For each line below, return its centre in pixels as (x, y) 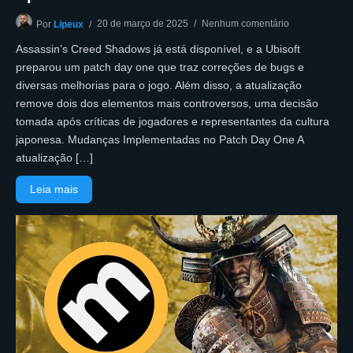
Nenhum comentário (245, 23)
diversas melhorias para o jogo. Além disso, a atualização (159, 85)
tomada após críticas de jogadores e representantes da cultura (173, 121)
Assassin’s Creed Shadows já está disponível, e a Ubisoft (158, 48)
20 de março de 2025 (143, 23)
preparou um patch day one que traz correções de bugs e (160, 67)
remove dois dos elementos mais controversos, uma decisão (167, 103)
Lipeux (69, 24)
